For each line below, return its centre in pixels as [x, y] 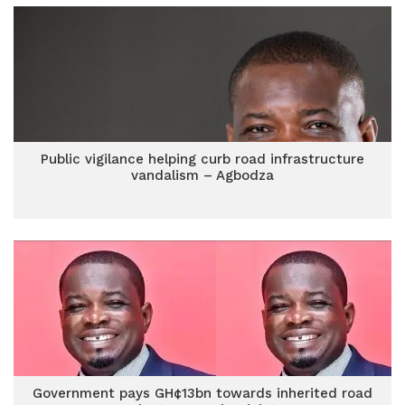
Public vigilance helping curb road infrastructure [202, 159]
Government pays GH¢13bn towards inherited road [202, 393]
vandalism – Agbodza [202, 175]
